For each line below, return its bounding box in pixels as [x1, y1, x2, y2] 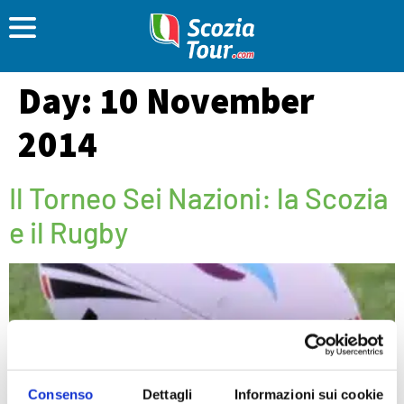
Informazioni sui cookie [234, 386, 383, 402]
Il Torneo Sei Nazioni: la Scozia [9, 179, 389, 215]
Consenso [28, 386, 94, 402]
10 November [99, 78, 315, 124]
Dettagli [142, 386, 192, 402]
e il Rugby [9, 214, 128, 249]
